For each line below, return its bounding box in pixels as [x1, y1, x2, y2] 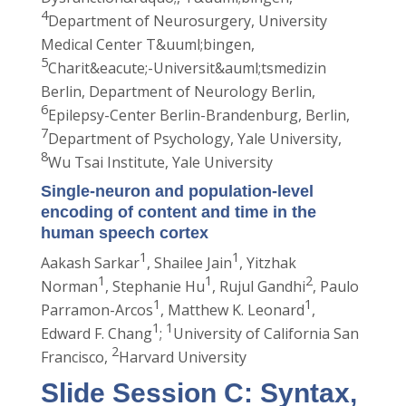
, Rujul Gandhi [211, 276, 305, 296]
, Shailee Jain [146, 253, 232, 273]
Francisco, [40, 347, 111, 367]
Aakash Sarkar [40, 253, 140, 273]
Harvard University [118, 347, 246, 367]
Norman [40, 276, 98, 296]
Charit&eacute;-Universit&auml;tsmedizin [47, 58, 326, 78]
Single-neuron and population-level [40, 182, 314, 200]
